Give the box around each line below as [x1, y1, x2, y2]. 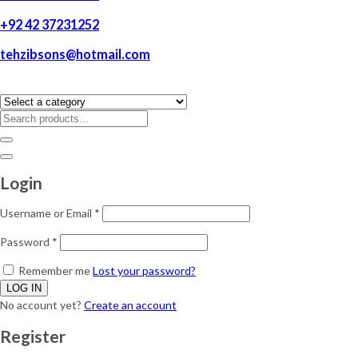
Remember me [16, 264, 93, 278]
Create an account [84, 298, 177, 312]
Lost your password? [93, 264, 196, 278]
